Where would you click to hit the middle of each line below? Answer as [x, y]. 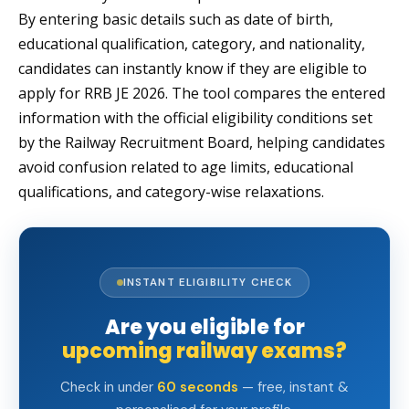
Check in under [109, 388]
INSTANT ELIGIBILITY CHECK [208, 283]
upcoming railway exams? [204, 351]
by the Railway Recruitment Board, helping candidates [202, 143]
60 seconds [198, 388]
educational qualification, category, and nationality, [192, 44]
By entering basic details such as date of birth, [176, 20]
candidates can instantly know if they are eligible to [193, 69]
